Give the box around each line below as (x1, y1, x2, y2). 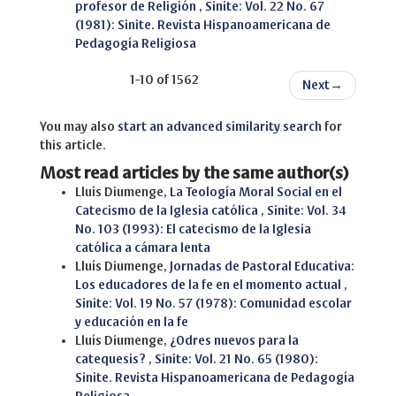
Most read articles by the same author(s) (40, 164, 349, 183)
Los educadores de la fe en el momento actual (75, 278, 344, 293)
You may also (40, 120, 118, 134)
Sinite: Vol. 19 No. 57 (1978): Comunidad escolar (75, 297, 352, 311)
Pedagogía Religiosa (75, 37, 196, 51)
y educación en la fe (75, 316, 188, 330)
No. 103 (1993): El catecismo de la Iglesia (75, 223, 311, 237)
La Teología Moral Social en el (170, 186, 342, 200)
